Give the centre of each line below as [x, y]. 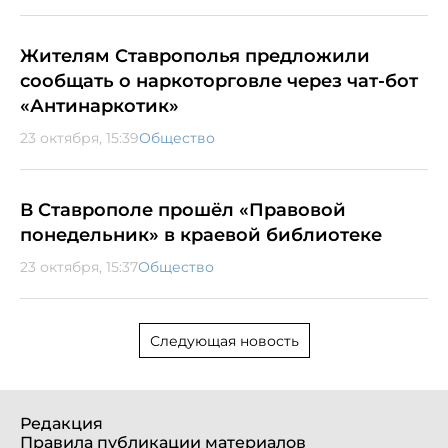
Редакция [61, 423]
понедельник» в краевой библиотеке [201, 234]
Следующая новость [224, 340]
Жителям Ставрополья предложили [195, 55]
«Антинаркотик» [99, 105]
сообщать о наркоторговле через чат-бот [219, 80]
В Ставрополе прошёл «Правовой [183, 209]
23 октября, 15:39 [79, 137]
